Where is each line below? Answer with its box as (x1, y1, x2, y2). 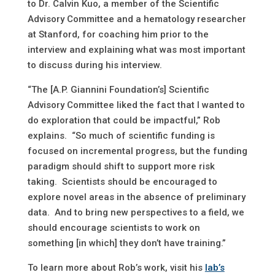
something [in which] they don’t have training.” (27, 238, 226, 249)
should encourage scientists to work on (27, 222, 200, 234)
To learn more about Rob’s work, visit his (27, 262, 205, 274)
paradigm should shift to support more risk (27, 161, 215, 172)
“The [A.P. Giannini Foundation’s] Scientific (27, 84, 209, 96)
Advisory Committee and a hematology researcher (27, 14, 246, 25)
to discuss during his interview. (27, 60, 162, 71)
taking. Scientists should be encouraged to (27, 176, 217, 188)
